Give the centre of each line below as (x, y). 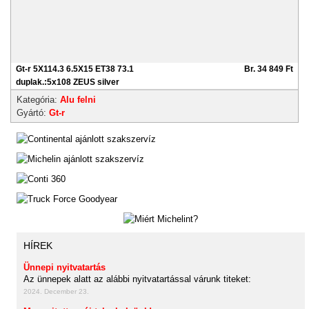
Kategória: (38, 100)
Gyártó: (33, 113)
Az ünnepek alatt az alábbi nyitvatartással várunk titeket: (137, 279)
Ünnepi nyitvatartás (64, 267)
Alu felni (78, 100)
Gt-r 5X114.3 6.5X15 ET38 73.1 (75, 69)
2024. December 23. (56, 291)
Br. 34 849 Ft (269, 69)
